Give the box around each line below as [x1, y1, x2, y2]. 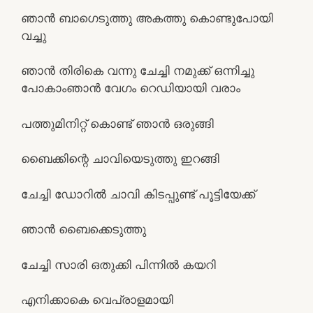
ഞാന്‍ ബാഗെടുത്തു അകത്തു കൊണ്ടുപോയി [21, 10, 273, 25]
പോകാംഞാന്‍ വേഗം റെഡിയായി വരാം [21, 81, 240, 95]
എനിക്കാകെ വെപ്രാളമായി [21, 293, 173, 307]
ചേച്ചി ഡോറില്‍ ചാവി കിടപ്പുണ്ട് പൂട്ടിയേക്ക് [21, 187, 255, 201]
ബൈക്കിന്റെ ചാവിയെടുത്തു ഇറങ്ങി [21, 152, 219, 166]
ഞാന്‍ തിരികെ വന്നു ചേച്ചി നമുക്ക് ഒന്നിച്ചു [21, 64, 254, 78]
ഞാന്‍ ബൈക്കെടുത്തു [21, 222, 146, 236]
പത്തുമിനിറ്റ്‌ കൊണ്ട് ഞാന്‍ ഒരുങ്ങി [21, 116, 214, 131]
